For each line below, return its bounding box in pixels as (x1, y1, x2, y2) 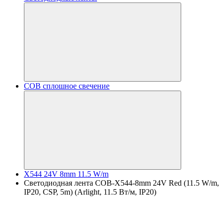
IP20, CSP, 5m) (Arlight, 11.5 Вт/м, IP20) (24, 188, 156, 196)
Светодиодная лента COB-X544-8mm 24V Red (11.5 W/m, (24, 179, 219, 187)
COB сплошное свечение (24, 82, 110, 90)
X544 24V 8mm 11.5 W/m (24, 170, 109, 178)
